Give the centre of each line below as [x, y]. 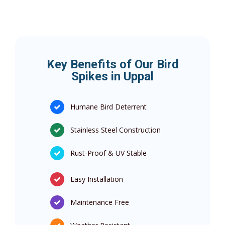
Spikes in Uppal [113, 77]
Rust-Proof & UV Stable [108, 153]
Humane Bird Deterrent [108, 107]
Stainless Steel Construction [116, 130]
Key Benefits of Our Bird [113, 65]
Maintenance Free [100, 202]
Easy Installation [97, 179]
